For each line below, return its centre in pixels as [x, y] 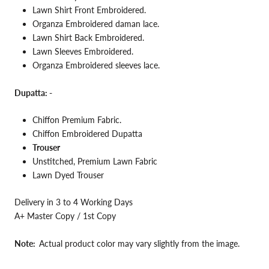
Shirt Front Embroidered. [100, 10]
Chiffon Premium [64, 119]
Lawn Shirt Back [64, 38]
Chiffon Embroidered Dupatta [89, 133]
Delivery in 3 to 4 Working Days [74, 202]
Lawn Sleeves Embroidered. [83, 52]
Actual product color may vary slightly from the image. [139, 243]
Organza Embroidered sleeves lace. [96, 65]
